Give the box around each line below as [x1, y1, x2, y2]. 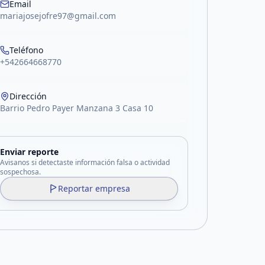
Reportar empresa [57, 183, 130, 194]
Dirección [9, 91, 47, 102]
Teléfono [9, 44, 44, 56]
